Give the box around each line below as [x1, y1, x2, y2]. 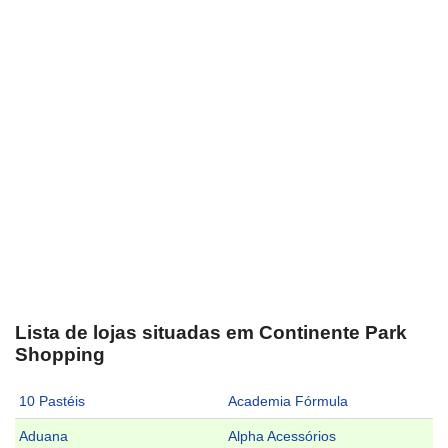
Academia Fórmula [228, 393, 348, 410]
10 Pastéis [19, 393, 85, 410]
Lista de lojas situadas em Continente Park [15, 321, 407, 343]
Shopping [15, 343, 105, 365]
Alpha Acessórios [228, 428, 336, 445]
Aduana [19, 428, 68, 445]
